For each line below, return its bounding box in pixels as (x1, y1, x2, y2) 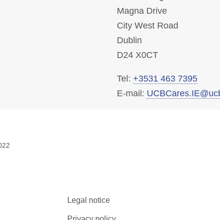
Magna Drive (116, 6, 167, 16)
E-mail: (116, 88, 147, 98)
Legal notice (67, 195, 110, 204)
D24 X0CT (116, 50, 158, 60)
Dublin (116, 35, 142, 45)
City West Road (116, 21, 178, 30)
